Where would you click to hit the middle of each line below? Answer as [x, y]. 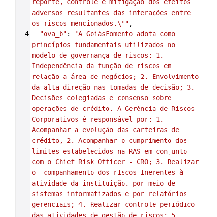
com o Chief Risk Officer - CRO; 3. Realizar [115, 162]
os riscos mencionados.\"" [80, 23]
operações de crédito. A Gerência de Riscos [113, 108]
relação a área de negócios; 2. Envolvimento [115, 77]
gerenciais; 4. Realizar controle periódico [113, 204]
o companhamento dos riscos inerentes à [107, 172]
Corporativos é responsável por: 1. [98, 119]
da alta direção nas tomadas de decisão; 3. [113, 87]
